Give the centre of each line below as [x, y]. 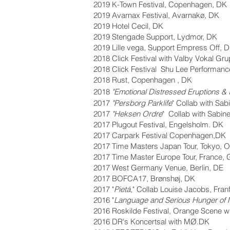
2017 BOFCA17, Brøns [132, 178]
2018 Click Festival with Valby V [147, 58]
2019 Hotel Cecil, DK [128, 26]
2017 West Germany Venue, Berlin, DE [158, 168]
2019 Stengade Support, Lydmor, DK [155, 37]
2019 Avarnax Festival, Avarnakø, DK [156, 15]
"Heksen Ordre [137, 114]
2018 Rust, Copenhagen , [137, 80]
